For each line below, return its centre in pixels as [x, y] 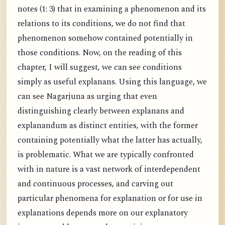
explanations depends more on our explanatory [103, 213]
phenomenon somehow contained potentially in [105, 38]
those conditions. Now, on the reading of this [100, 53]
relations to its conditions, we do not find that [101, 24]
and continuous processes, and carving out [95, 184]
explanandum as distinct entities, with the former [108, 126]
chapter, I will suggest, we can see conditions [100, 67]
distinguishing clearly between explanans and [101, 111]
